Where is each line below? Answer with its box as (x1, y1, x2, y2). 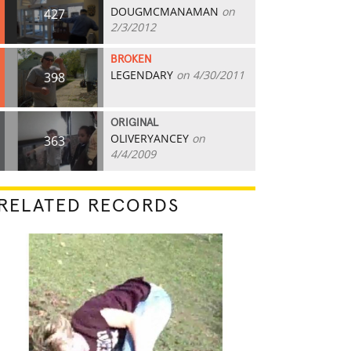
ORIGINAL (110, 118, 158, 128)
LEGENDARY (110, 67, 173, 82)
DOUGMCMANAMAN (110, 4, 219, 19)
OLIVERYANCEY (110, 131, 189, 146)
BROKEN (110, 54, 151, 65)
